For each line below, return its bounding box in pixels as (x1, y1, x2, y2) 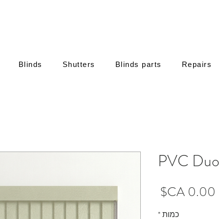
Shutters (62, 60, 95, 69)
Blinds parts (115, 60, 162, 69)
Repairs (181, 60, 212, 69)
